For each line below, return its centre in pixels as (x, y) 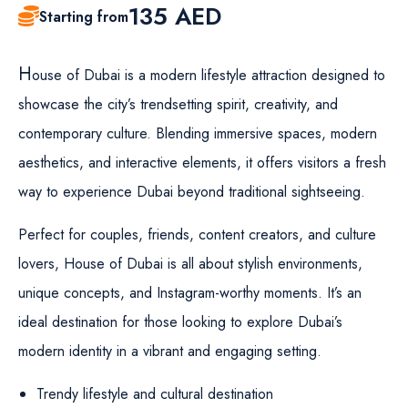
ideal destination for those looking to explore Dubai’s (180, 322)
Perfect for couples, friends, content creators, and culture (197, 235)
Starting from (84, 17)
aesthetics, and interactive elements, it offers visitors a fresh (202, 163)
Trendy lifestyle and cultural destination (155, 394)
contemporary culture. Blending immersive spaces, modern (198, 133)
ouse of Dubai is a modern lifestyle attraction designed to (209, 75)
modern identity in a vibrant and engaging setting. (170, 351)
